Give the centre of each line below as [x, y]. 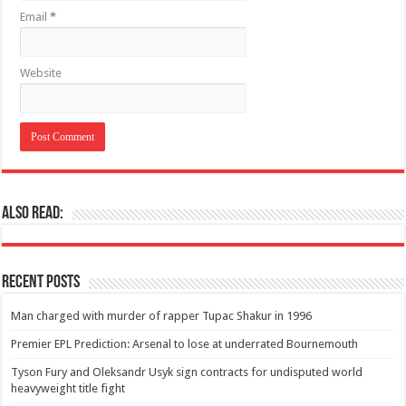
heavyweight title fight [68, 389]
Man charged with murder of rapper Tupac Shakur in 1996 [162, 316]
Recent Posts [41, 283]
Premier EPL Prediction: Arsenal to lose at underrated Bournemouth [185, 344]
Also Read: [33, 214]
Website [41, 73]
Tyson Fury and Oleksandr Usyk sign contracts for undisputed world [187, 372]
